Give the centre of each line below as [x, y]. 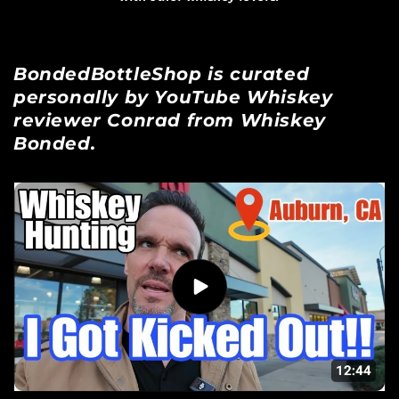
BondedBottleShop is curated [162, 74]
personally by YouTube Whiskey [173, 97]
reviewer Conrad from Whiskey [170, 120]
